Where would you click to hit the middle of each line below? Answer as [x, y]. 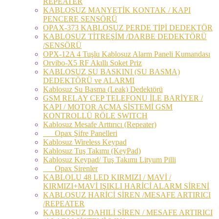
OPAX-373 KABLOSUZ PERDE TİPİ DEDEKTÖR [128, 27]
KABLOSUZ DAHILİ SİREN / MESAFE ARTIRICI [128, 212]
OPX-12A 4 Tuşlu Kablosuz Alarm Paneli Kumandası [127, 54]
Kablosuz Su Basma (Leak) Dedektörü [103, 89]
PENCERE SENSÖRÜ [80, 19]
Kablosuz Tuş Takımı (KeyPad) [92, 151]
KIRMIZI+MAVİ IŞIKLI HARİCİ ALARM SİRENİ [126, 186]
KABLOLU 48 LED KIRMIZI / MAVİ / [107, 177]
